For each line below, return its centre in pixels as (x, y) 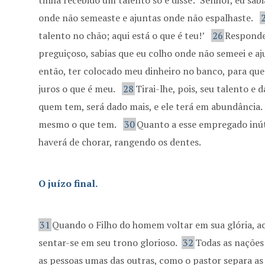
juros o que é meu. (78, 89)
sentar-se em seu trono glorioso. (109, 243)
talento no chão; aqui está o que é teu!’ (123, 35)
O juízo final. (68, 183)
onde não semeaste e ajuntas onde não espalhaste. (147, 18)
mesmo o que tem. (79, 124)
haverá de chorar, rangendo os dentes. (120, 142)
